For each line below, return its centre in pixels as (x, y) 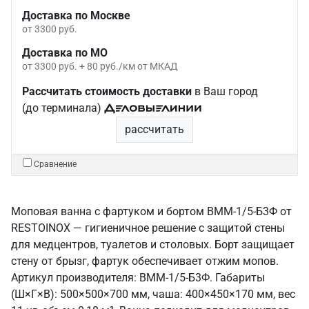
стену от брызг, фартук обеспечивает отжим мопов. (145, 261)
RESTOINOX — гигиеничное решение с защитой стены (148, 228)
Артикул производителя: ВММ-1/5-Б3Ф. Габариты (138, 278)
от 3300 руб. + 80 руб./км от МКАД (100, 66)
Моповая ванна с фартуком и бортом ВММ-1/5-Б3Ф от (151, 211)
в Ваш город (225, 91)
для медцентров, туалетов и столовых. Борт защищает (153, 245)
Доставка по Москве (76, 16)
